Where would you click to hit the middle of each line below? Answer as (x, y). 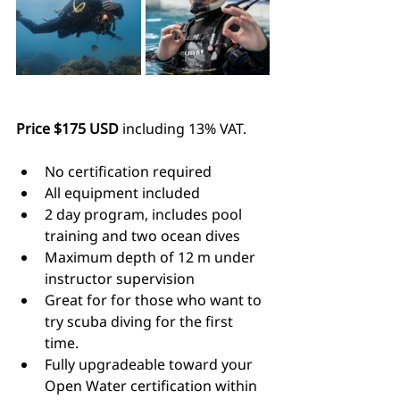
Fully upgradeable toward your (150, 365)
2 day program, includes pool (145, 215)
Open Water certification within (153, 386)
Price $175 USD (67, 129)
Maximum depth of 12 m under (152, 258)
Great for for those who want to (155, 300)
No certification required (128, 172)
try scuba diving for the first (141, 322)
